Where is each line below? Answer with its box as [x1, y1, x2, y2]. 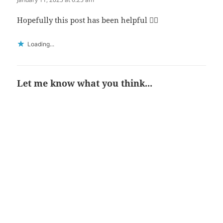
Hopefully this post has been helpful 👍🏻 [17, 14, 159, 25]
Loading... [27, 40, 55, 48]
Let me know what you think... [17, 77, 153, 89]
